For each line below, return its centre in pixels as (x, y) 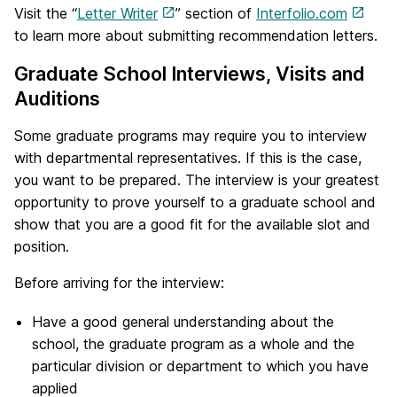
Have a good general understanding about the (183, 322)
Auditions (57, 98)
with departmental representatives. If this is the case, (188, 157)
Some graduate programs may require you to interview (191, 135)
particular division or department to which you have (200, 366)
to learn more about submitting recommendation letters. (196, 35)
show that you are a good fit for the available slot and (192, 224)
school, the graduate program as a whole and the (193, 344)
